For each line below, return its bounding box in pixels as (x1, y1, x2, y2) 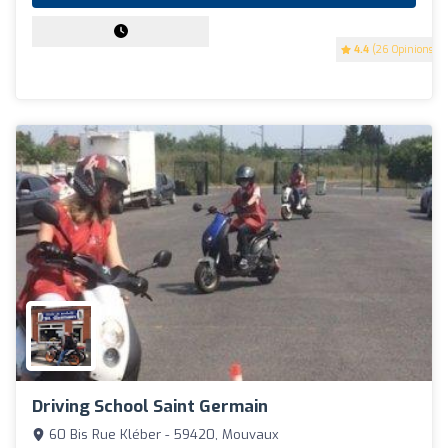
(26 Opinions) (369, 43, 437, 57)
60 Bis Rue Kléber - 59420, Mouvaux (45, 425, 279, 443)
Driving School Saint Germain (32, 394, 268, 418)
